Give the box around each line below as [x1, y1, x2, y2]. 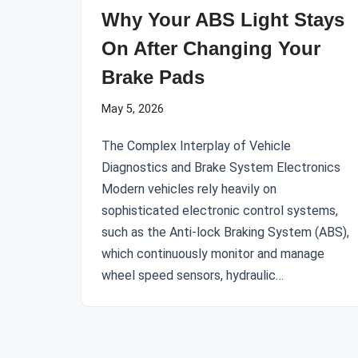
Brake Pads [101, 66, 205, 88]
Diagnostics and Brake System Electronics [101, 160, 340, 175]
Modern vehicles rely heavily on [101, 181, 276, 197]
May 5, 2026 [101, 102, 164, 116]
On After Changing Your [101, 38, 320, 59]
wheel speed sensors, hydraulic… [101, 268, 287, 283]
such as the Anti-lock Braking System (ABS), [101, 225, 349, 240]
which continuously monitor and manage [101, 246, 324, 261]
